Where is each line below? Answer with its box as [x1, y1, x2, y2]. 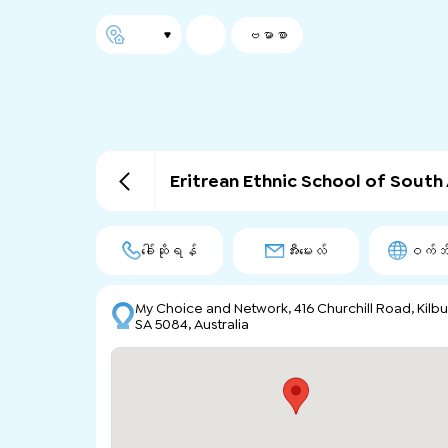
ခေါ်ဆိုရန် [140, 241, 197, 260]
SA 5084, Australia [134, 315, 249, 334]
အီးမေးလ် [284, 241, 327, 260]
